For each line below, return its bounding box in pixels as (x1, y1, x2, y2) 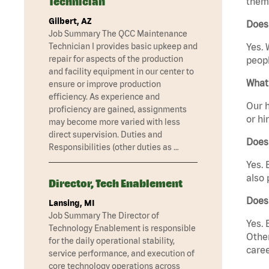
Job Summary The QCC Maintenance (49, 29, 187, 39)
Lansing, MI (49, 198, 95, 208)
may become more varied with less (49, 117, 180, 127)
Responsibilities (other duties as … (49, 142, 179, 153)
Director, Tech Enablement (49, 177, 183, 190)
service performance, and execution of (49, 249, 195, 259)
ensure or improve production (49, 79, 161, 89)
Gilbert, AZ (49, 16, 91, 26)
